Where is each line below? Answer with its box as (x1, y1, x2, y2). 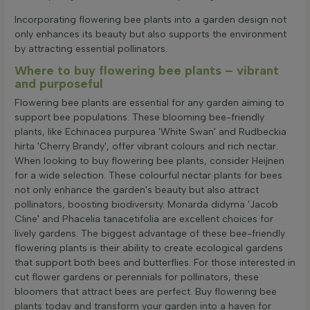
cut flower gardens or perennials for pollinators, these (15, 271, 259, 284)
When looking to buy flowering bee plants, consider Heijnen (15, 155, 284, 167)
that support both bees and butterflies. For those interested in (15, 257, 295, 269)
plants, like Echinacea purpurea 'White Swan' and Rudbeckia (15, 126, 286, 138)
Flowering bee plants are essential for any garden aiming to (15, 97, 284, 109)
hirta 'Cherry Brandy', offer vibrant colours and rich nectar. (15, 140, 278, 153)
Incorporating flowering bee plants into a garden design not (15, 14, 286, 26)
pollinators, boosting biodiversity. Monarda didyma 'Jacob (15, 199, 278, 211)
